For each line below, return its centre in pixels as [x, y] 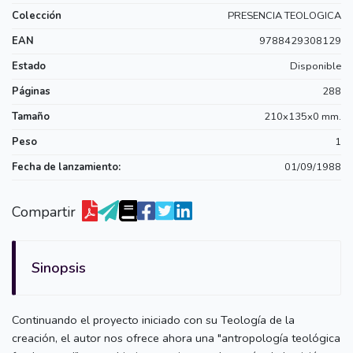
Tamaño [31, 116]
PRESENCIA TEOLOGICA [284, 15]
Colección [37, 15]
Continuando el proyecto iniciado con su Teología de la [153, 320]
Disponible [316, 66]
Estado [29, 66]
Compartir [44, 212]
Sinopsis [59, 268]
